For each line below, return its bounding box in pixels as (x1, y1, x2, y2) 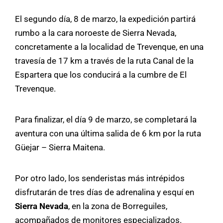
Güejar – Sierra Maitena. (15, 142, 107, 152)
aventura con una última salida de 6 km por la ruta (15, 128, 201, 138)
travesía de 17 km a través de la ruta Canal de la (15, 55, 194, 66)
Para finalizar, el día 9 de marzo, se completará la (15, 114, 197, 124)
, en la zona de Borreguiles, (68, 201, 167, 211)
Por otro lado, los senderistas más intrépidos (15, 173, 185, 183)
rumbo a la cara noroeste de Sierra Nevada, (15, 27, 176, 38)
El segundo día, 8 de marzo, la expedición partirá (15, 13, 196, 24)
